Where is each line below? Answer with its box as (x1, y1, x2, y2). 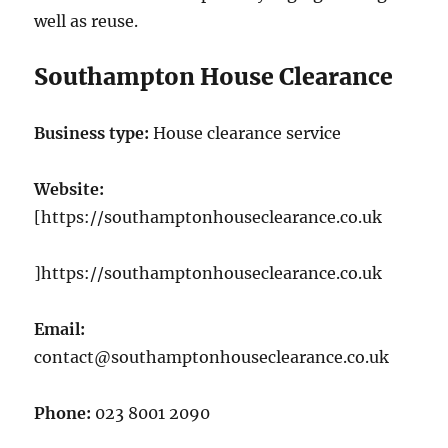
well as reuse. (34, 11, 139, 31)
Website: (34, 179, 105, 199)
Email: (34, 319, 86, 339)
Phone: (34, 403, 92, 423)
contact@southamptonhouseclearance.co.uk (34, 347, 390, 367)
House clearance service (153, 123, 342, 143)
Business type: (34, 123, 150, 143)
